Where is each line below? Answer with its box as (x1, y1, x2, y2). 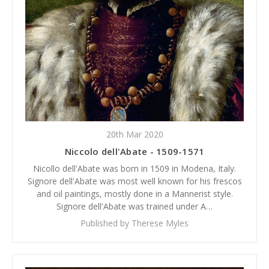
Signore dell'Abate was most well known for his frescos (27, 175, 242, 187)
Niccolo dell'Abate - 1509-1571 (64, 145, 205, 158)
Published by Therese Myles (80, 217, 189, 229)
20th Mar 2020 (106, 128, 163, 141)
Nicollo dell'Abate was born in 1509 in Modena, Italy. (33, 163, 236, 175)
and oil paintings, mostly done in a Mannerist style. (36, 188, 233, 200)
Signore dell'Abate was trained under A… (56, 201, 213, 213)
